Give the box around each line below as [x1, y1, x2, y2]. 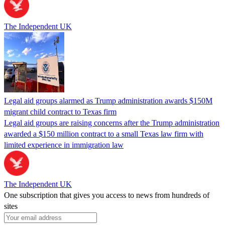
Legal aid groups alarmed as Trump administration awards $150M [4, 96, 212, 105]
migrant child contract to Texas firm [4, 107, 117, 116]
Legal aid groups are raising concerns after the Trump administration [4, 118, 219, 127]
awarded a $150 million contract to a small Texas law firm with [4, 129, 203, 138]
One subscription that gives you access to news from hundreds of [4, 190, 209, 199]
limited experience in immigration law [4, 140, 124, 149]
